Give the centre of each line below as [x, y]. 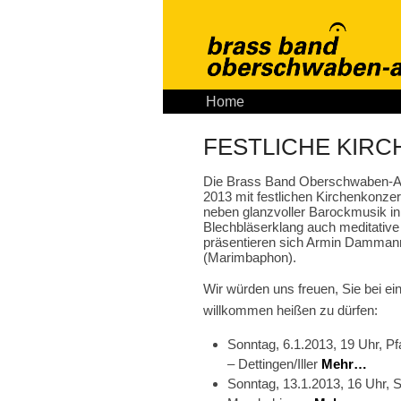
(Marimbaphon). [250, 257]
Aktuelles [288, 102]
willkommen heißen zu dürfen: [290, 311]
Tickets [354, 102]
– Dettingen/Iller [275, 364]
